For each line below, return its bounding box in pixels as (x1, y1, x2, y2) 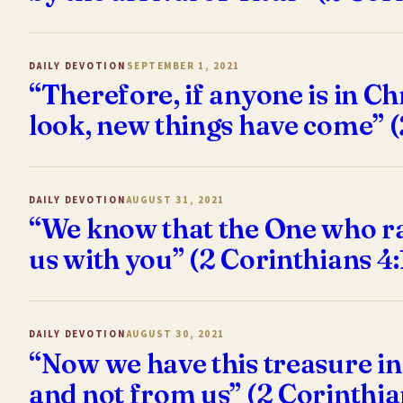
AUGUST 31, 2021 (126, 193, 225, 207)
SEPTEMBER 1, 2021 (126, 58, 240, 73)
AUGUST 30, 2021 (126, 327, 225, 342)
